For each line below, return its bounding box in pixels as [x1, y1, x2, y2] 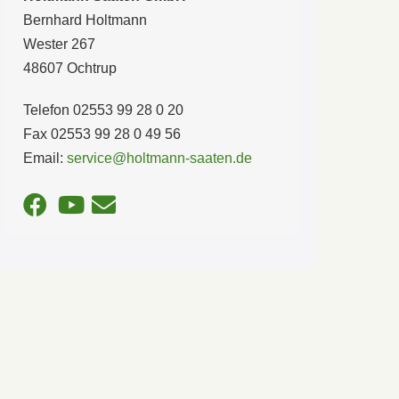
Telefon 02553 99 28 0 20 [22, 102, 183, 118]
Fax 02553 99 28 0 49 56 [22, 126, 181, 142]
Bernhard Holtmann [22, 12, 147, 28]
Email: [22, 150, 67, 166]
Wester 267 [22, 36, 95, 52]
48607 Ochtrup [22, 60, 117, 76]
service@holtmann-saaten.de [66, 150, 252, 166]
